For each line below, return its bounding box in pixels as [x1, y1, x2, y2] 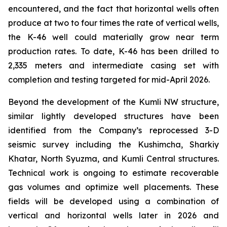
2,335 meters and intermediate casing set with [8, 60, 219, 70]
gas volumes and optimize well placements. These [8, 182, 219, 192]
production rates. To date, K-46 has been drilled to [8, 46, 219, 56]
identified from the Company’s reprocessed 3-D [8, 125, 219, 135]
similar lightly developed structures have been [8, 111, 219, 121]
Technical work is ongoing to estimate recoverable [8, 168, 219, 178]
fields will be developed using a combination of [8, 196, 219, 206]
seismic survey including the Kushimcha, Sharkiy [8, 139, 219, 149]
